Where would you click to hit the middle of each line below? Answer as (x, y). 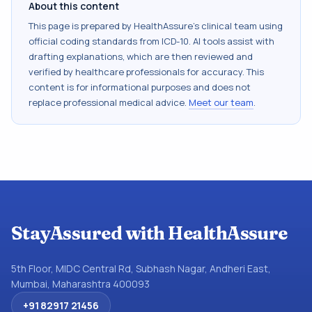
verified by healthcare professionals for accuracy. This (146, 72)
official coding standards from (95, 41)
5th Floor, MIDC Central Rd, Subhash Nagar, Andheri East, (141, 268)
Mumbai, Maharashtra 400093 (80, 284)
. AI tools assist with (232, 41)
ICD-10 (175, 41)
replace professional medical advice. (108, 102)
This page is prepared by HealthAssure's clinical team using (156, 26)
